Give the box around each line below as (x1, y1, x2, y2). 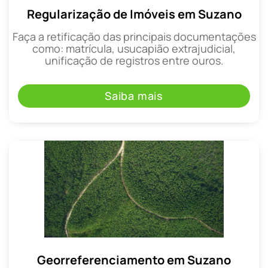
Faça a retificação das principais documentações (12, 29, 256, 44)
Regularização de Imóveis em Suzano (26, 6, 242, 23)
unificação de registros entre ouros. (44, 53, 224, 68)
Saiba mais (105, 88, 163, 103)
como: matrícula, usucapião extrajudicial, (32, 41, 236, 56)
